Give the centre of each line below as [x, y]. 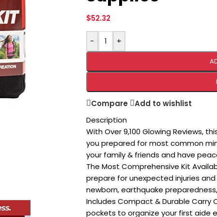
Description [106, 120]
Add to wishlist [163, 103]
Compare [109, 103]
